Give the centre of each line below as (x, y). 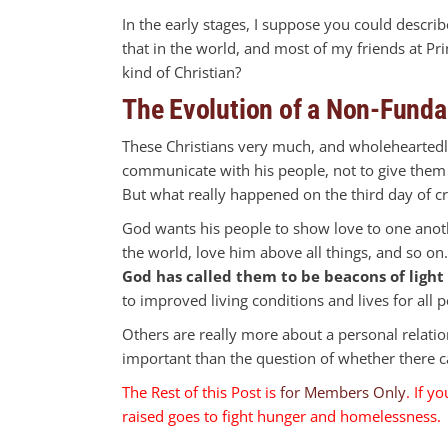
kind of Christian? (181, 71)
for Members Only (343, 391)
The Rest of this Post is (201, 391)
